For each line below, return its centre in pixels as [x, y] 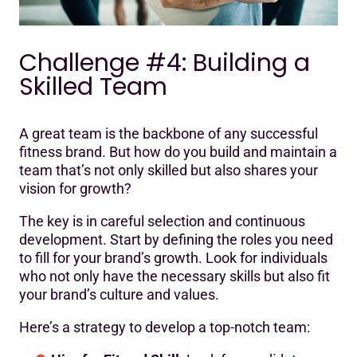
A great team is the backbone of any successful [169, 133]
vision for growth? [75, 188]
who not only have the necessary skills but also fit [175, 276]
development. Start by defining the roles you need [176, 239]
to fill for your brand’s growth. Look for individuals [173, 257]
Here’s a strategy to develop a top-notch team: [165, 327]
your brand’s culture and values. [119, 294]
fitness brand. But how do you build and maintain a [178, 151]
